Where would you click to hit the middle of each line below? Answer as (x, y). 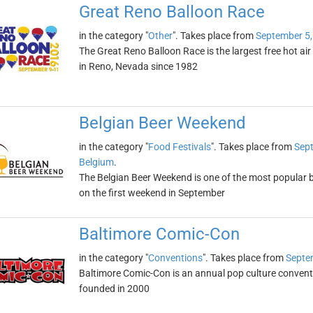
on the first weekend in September (152, 193)
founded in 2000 (114, 289)
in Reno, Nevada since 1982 (138, 66)
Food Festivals (179, 147)
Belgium (96, 162)
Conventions (175, 258)
